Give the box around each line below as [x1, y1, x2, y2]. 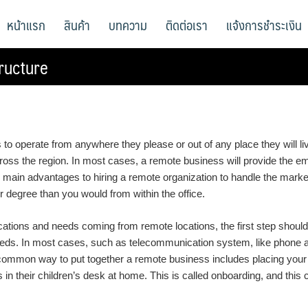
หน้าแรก [7, 14, 45, 36]
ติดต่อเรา [166, 14, 208, 36]
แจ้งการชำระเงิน [226, 14, 302, 36]
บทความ [109, 14, 147, 36]
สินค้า [64, 14, 90, 36]
